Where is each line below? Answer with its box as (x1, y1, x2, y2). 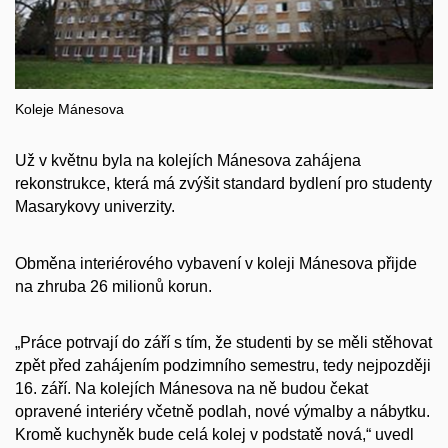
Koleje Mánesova (15, 101, 124, 118)
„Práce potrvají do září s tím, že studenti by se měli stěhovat (15, 334, 432, 352)
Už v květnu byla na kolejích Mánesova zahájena (15, 152, 361, 170)
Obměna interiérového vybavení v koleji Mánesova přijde (15, 254, 417, 272)
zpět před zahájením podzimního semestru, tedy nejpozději (15, 357, 431, 375)
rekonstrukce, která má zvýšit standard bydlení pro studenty (15, 175, 432, 193)
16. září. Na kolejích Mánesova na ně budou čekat (15, 380, 368, 398)
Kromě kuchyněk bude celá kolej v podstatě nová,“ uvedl (15, 426, 414, 444)
